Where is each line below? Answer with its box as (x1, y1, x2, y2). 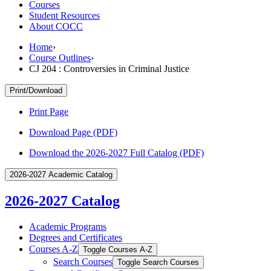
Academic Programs (29, 221, 106, 232)
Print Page (29, 106, 68, 117)
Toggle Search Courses (117, 257, 199, 267)
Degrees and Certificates (29, 232, 122, 243)
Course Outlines (29, 52, 91, 63)
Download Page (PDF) (29, 126, 117, 137)
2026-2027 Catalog (5, 192, 120, 209)
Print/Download (10, 85, 62, 95)
